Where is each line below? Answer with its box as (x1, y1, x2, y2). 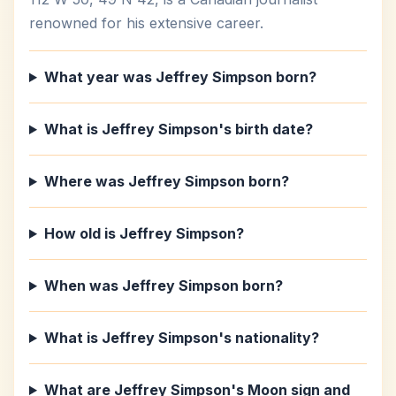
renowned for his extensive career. (29, 14, 263, 32)
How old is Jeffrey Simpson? (43, 225, 244, 242)
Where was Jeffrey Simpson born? (43, 172, 289, 190)
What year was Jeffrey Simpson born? (43, 68, 316, 86)
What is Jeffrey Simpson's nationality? (43, 329, 319, 346)
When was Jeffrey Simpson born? (43, 277, 283, 294)
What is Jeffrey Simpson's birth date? (43, 120, 313, 138)
